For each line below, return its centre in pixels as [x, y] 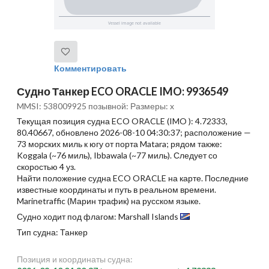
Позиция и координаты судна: [75, 259]
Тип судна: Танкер [52, 232]
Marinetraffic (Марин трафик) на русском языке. [109, 201]
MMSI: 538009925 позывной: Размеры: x [95, 106]
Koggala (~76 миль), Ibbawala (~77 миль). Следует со [117, 156]
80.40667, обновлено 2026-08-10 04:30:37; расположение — [134, 133]
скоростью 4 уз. [46, 167]
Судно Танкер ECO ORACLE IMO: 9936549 [122, 91]
